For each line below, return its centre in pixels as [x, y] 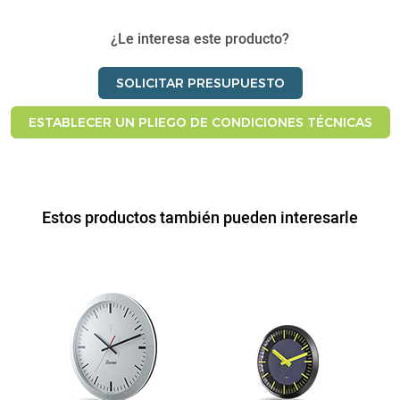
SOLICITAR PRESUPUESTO [200, 83]
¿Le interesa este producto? [200, 39]
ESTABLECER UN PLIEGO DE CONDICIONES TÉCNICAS [200, 123]
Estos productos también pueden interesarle [200, 217]
